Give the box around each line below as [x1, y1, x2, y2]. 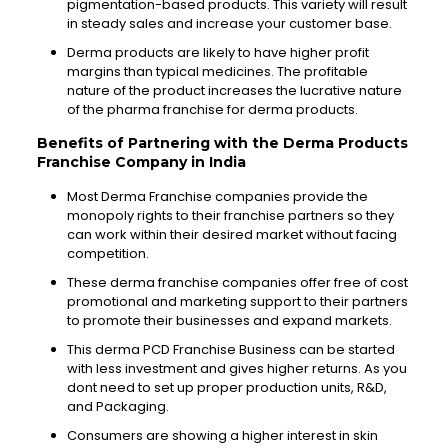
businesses [175, 311, 250, 330]
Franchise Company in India [36, 153, 246, 171]
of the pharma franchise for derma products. [66, 100, 358, 119]
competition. [66, 244, 149, 263]
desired [201, 225, 253, 244]
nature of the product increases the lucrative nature [66, 81, 402, 100]
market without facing [252, 225, 397, 244]
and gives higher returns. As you [196, 359, 407, 378]
